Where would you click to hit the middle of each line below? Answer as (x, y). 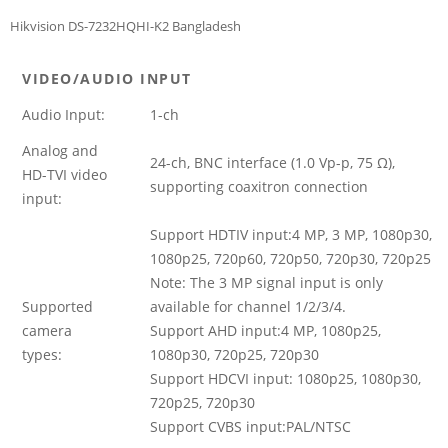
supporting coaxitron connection (259, 187)
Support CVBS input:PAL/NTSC (250, 427)
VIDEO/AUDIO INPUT (107, 79)
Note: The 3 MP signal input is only (266, 283)
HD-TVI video (64, 175)
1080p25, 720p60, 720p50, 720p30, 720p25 (290, 259)
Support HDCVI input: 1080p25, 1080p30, (285, 379)
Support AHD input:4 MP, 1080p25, (265, 331)
